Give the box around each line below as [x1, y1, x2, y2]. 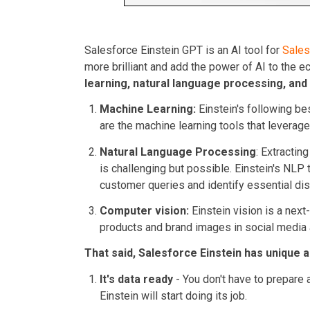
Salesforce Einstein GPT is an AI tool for [84, 44, 282, 57]
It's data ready [100, 272, 173, 286]
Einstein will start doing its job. [100, 289, 247, 302]
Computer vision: [100, 204, 189, 218]
